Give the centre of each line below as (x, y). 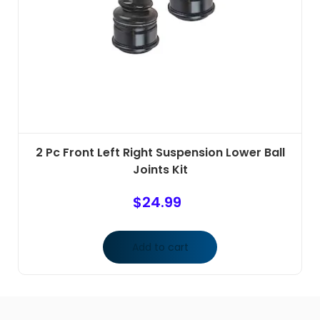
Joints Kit (160, 170)
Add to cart (160, 247)
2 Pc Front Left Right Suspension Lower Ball (160, 153)
